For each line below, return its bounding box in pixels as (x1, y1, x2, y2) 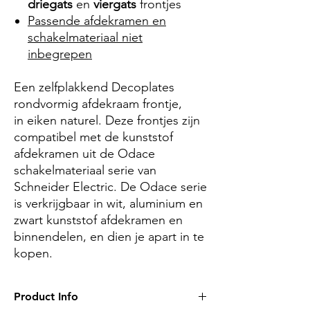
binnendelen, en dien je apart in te (14, 229, 204, 245)
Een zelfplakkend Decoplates (14, 80, 174, 95)
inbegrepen (28, 46, 92, 62)
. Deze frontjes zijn (98, 113, 200, 129)
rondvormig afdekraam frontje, (14, 96, 182, 112)
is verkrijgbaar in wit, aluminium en (14, 196, 203, 212)
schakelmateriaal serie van (14, 163, 156, 179)
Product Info (14, 290, 78, 304)
